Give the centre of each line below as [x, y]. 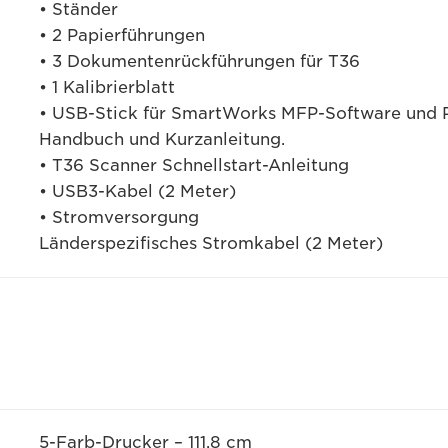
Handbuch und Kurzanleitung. [161, 139]
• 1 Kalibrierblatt [106, 87]
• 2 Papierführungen [121, 35]
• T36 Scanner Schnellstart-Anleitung [193, 165]
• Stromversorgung [118, 217]
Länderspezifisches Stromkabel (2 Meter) [210, 243]
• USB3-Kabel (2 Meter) [137, 191]
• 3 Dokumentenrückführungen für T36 [199, 61]
